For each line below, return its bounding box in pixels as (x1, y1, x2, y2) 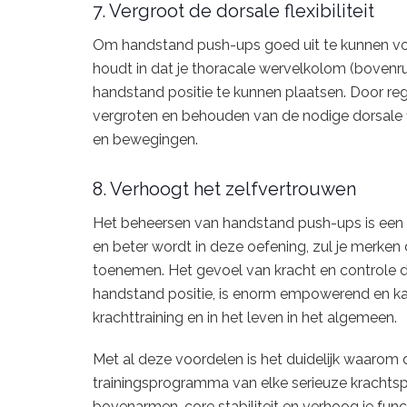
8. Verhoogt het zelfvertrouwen (93, 178, 356, 201)
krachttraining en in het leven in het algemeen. (93, 309, 397, 327)
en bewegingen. (93, 130, 198, 148)
